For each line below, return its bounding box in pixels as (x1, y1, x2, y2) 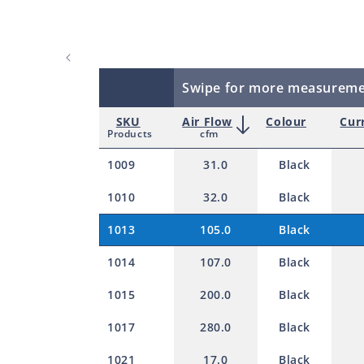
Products (107, 127, 153, 140)
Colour (266, 113, 306, 129)
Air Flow (182, 113, 233, 129)
